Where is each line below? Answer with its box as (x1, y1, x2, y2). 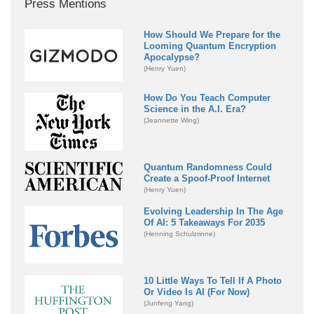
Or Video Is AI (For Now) (144, 287, 250, 298)
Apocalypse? (144, 51, 200, 62)
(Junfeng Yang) (144, 299, 193, 308)
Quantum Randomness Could (144, 162, 272, 173)
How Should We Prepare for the (144, 29, 280, 40)
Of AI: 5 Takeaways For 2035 (144, 217, 265, 228)
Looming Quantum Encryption (144, 40, 276, 51)
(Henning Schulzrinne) (144, 230, 215, 238)
